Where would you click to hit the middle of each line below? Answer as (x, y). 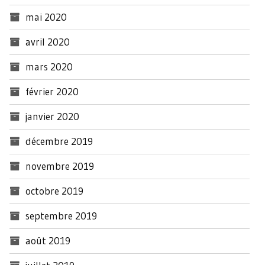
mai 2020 (46, 17)
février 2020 (52, 91)
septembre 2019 (61, 215)
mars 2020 (49, 66)
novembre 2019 (60, 166)
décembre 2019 (59, 141)
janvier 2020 (52, 116)
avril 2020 (48, 41)
